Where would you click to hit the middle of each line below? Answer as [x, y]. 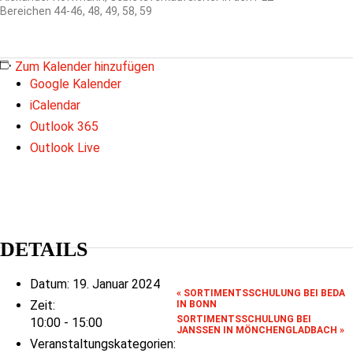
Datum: [50, 284]
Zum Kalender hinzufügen [85, 67]
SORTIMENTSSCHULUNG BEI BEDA [263, 294]
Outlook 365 [64, 127]
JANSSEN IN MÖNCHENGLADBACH [258, 331]
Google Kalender [76, 84]
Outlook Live [65, 148]
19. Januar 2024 [116, 284]
